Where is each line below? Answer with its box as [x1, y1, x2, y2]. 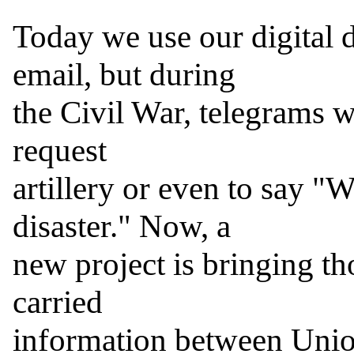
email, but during [13, 56, 235, 93]
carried [13, 284, 103, 321]
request [13, 132, 107, 169]
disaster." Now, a [13, 208, 231, 245]
